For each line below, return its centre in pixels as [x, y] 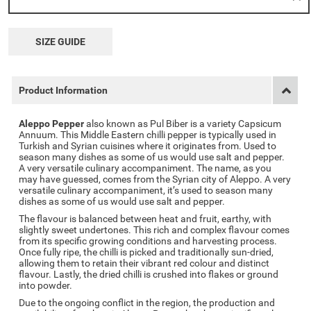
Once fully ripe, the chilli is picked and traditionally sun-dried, [146, 252]
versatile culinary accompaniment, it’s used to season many [146, 190]
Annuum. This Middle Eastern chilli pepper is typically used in [148, 135]
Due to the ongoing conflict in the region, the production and [147, 303]
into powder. [46, 285]
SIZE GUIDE [61, 42]
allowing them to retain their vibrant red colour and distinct [144, 263]
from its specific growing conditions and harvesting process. [148, 241]
